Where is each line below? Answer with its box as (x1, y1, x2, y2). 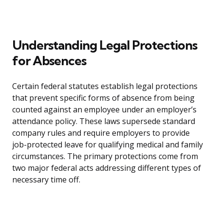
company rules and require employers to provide (12, 127, 190, 139)
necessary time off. (12, 174, 80, 185)
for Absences (12, 53, 86, 69)
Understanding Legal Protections (12, 37, 197, 54)
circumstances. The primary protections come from (12, 151, 198, 162)
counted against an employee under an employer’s (12, 104, 197, 115)
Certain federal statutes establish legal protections (12, 81, 198, 92)
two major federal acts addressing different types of (12, 163, 201, 174)
